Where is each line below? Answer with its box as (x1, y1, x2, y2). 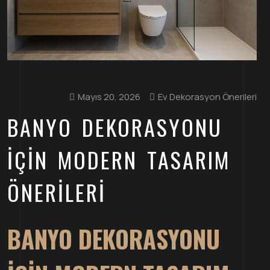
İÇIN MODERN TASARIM (7, 143, 230, 175)
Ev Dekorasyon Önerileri (158, 90, 257, 103)
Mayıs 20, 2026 (76, 90, 142, 103)
